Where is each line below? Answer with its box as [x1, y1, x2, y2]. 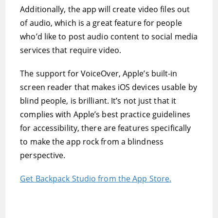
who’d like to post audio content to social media [20, 31, 198, 42]
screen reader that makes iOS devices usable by [20, 82, 197, 92]
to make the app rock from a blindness [20, 136, 163, 147]
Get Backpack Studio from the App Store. [20, 173, 172, 184]
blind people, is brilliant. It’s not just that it [20, 95, 177, 106]
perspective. [20, 150, 66, 161]
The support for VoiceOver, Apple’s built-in [20, 68, 178, 79]
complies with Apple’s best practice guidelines [20, 109, 190, 120]
